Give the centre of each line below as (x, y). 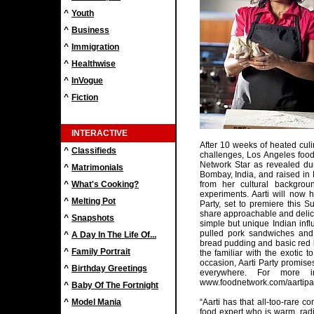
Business (90, 30)
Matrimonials (97, 168)
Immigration (95, 47)
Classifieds (94, 151)
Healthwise (94, 64)
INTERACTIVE (100, 133)
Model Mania (96, 302)
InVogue (87, 81)
